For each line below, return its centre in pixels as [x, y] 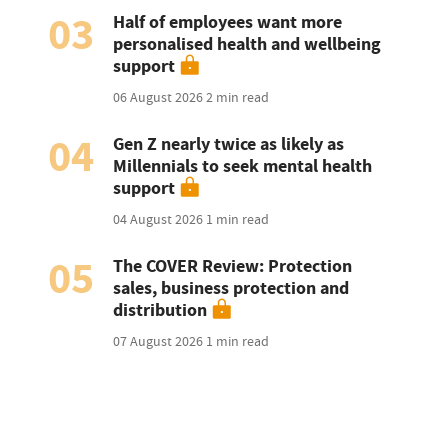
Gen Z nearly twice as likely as [229, 144]
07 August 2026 [160, 341]
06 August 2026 [160, 97]
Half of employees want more [228, 22]
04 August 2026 [160, 219]
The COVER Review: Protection [233, 266]
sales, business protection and [231, 288]
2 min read [238, 97]
